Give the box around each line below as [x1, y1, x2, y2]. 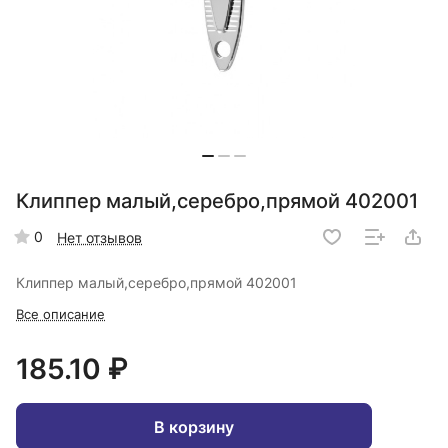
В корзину [154, 416, 234, 437]
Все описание [16, 306, 105, 323]
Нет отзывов [57, 228, 142, 246]
